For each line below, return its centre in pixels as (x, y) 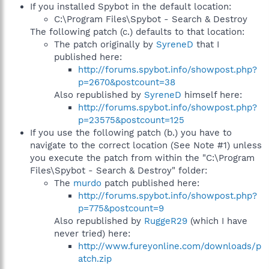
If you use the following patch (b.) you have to (131, 133)
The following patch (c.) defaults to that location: (137, 32)
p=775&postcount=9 (121, 208)
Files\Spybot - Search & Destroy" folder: (119, 171)
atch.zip (95, 259)
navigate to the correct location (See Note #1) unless (146, 145)
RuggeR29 (166, 221)
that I (206, 44)
